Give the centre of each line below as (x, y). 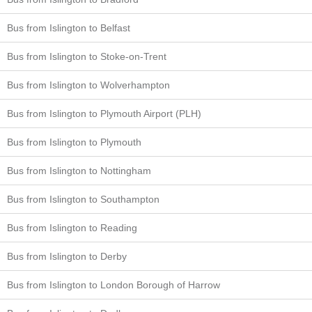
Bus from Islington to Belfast (69, 28)
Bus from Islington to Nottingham (79, 171)
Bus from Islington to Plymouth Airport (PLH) (104, 114)
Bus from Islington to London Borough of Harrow (114, 285)
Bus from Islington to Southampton (83, 199)
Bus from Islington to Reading (72, 228)
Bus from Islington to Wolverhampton (88, 85)
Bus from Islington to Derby (67, 256)
